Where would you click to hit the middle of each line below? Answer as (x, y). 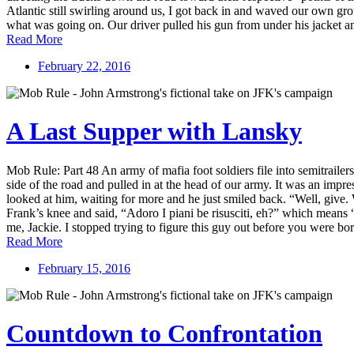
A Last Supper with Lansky (154, 132)
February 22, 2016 (84, 66)
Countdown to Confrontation (164, 334)
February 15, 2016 (84, 268)
